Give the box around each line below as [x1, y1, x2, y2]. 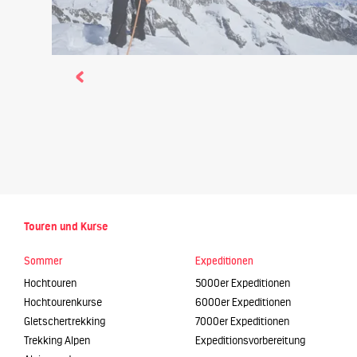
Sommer [24, 254, 62, 268]
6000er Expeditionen [195, 296, 291, 310]
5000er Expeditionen [195, 277, 290, 291]
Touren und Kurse [24, 219, 108, 234]
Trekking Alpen [24, 334, 90, 348]
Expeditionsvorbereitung [195, 334, 305, 348]
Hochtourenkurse [24, 296, 102, 310]
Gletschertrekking [24, 315, 105, 329]
